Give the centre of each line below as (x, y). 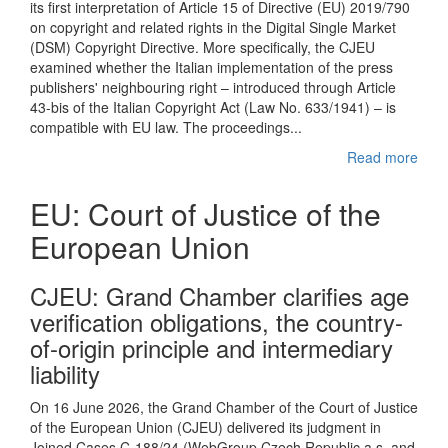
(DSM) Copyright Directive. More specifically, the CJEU (202, 47)
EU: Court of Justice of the (205, 213)
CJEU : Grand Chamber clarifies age (219, 295)
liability (65, 373)
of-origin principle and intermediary (211, 347)
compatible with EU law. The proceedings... (166, 127)
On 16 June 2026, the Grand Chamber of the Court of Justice (224, 407)
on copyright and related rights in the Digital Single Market (213, 27)
